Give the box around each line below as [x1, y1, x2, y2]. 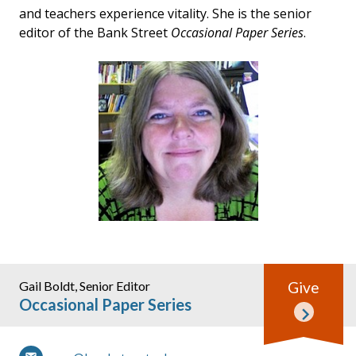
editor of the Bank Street [19, 23, 171, 41]
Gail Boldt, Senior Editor [19, 277, 150, 293]
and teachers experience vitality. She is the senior [19, 4, 311, 22]
